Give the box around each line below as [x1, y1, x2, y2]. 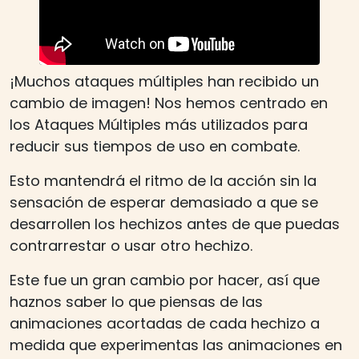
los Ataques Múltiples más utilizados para [10, 114, 308, 135]
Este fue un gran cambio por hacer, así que [10, 269, 320, 290]
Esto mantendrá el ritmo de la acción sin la [10, 170, 317, 191]
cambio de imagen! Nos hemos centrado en [10, 92, 328, 113]
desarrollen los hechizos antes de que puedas [10, 213, 340, 234]
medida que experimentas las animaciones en [10, 334, 342, 355]
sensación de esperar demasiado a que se [10, 192, 318, 212]
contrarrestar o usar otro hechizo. [10, 235, 252, 256]
